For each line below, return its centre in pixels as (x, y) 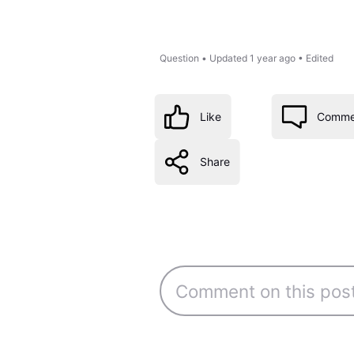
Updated (228, 58)
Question (179, 58)
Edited (319, 58)
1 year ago (272, 58)
